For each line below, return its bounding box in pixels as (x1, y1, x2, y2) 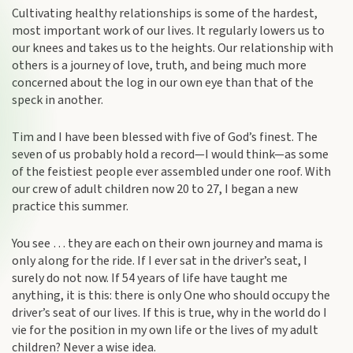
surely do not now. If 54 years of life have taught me (12, 269, 288, 287)
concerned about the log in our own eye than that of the (12, 74, 314, 91)
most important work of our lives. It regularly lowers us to (12, 22, 325, 39)
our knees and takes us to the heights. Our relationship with (12, 39, 333, 57)
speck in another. (12, 91, 103, 109)
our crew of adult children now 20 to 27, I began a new (12, 180, 298, 198)
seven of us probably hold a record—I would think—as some (12, 146, 329, 163)
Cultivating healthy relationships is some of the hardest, (12, 5, 318, 22)
